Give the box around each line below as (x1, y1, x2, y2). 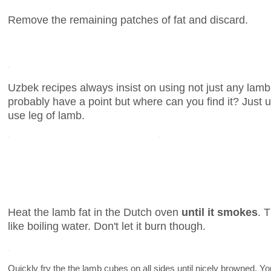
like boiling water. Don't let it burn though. (8, 219, 206, 232)
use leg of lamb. (8, 108, 85, 122)
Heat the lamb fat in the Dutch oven (8, 205, 181, 218)
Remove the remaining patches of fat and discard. (8, 13, 248, 26)
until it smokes (181, 205, 258, 218)
